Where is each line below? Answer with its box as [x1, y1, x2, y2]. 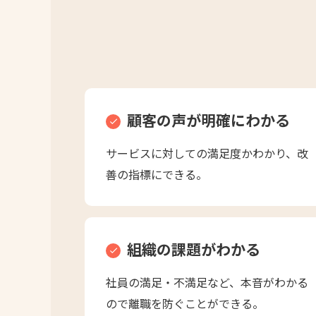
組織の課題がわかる [123, 238, 260, 260]
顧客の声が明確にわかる [123, 109, 290, 130]
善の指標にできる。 [106, 165, 207, 183]
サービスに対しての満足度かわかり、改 [106, 144, 308, 162]
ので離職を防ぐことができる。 [106, 294, 264, 312]
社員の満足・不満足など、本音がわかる [106, 273, 308, 291]
